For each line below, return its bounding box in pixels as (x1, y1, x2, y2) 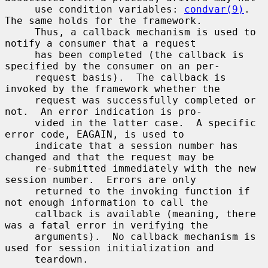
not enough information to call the (5, 196, 208, 208)
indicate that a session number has (5, 139, 35, 151)
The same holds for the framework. (5, 14, 202, 26)
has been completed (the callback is (5, 48, 35, 60)
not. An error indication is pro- (5, 105, 202, 117)
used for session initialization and (5, 242, 214, 254)
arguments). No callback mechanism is (5, 230, 35, 242)
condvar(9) (184, 3, 244, 15)
